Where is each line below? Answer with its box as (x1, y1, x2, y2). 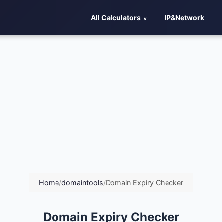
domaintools (61, 178, 103, 187)
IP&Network (165, 13, 204, 22)
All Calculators (91, 13, 141, 22)
